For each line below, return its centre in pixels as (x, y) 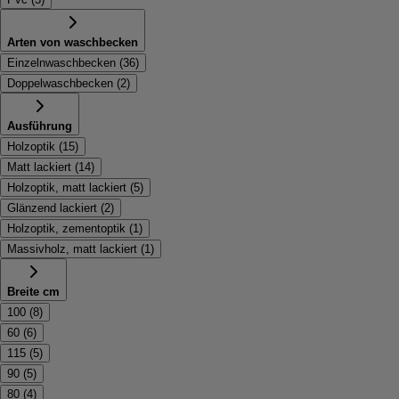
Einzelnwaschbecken (61, 62)
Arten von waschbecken (73, 42)
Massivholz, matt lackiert (72, 248)
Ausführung (40, 126)
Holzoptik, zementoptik (66, 228)
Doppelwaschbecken (60, 83)
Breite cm (33, 291)
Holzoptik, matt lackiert (67, 187)
